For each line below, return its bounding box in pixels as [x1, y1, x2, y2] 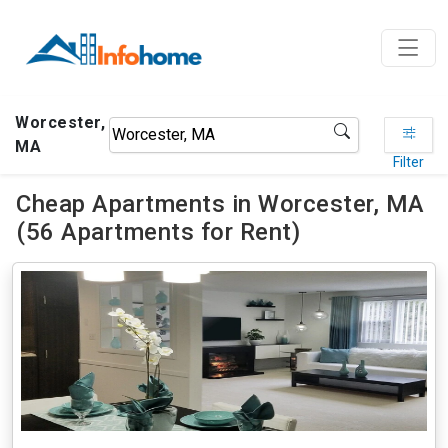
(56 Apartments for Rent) [16, 218, 300, 246]
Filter [393, 154, 425, 170]
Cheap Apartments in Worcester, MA [16, 190, 425, 218]
